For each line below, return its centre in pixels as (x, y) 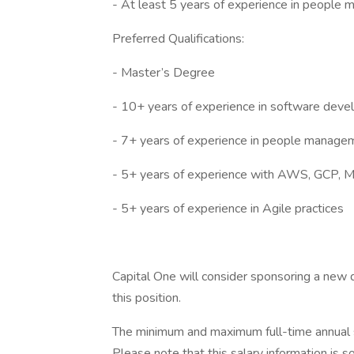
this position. (147, 298)
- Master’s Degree (164, 73)
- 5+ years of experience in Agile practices (228, 209)
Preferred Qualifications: (178, 39)
